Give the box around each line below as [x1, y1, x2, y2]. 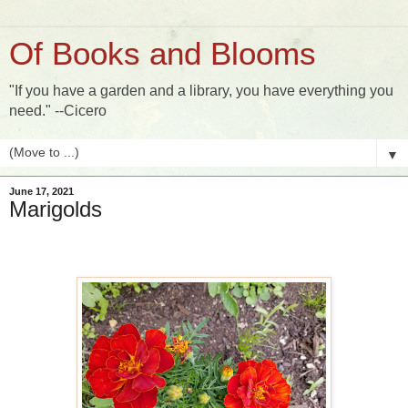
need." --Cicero [9, 103, 107, 118]
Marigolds [9, 197, 102, 221]
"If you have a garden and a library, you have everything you [9, 83, 393, 98]
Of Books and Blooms [9, 36, 316, 71]
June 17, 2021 [9, 186, 74, 197]
